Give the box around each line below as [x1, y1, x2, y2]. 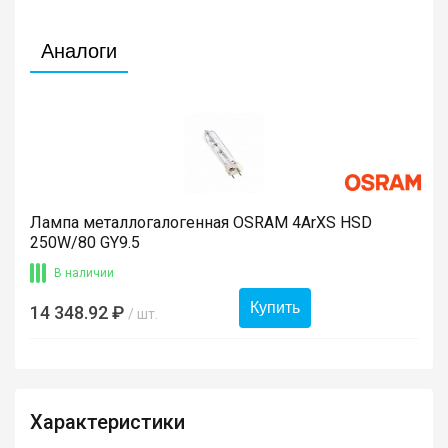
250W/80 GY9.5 [30, 232, 140, 252]
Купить [250, 298, 300, 316]
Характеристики [30, 409, 185, 434]
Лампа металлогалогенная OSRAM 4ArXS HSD [30, 212, 372, 232]
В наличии [54, 265, 114, 280]
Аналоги [41, 39, 117, 62]
